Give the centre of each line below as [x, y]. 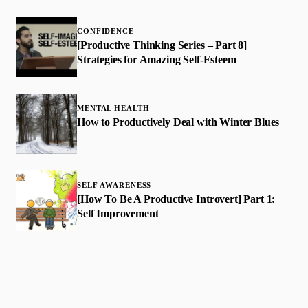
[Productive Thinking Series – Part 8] [162, 45]
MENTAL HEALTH [113, 108]
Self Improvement [118, 213]
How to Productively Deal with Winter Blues [178, 122]
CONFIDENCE [106, 31]
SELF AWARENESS [114, 185]
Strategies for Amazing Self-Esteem [157, 59]
